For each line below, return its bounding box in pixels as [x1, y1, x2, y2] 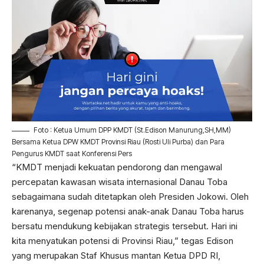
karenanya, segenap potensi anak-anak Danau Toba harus [12, 206, 244, 217]
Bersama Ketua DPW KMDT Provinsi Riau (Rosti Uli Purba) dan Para [12, 137, 225, 147]
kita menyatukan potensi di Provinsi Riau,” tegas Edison [12, 235, 233, 247]
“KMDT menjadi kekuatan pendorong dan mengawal [12, 161, 222, 173]
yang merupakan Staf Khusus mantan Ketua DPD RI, [12, 250, 220, 262]
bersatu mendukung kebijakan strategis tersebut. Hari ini [12, 220, 237, 232]
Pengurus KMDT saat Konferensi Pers [12, 149, 132, 159]
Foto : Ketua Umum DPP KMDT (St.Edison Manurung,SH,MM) [34, 126, 231, 135]
